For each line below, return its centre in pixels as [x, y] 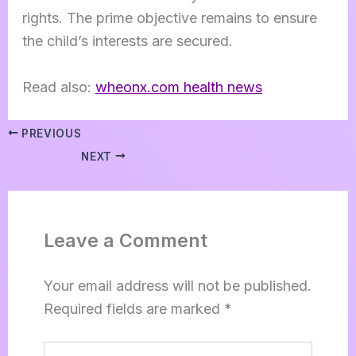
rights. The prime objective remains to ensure [169, 18]
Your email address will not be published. [177, 286]
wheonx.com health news [178, 87]
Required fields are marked [133, 309]
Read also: [58, 87]
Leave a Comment [125, 241]
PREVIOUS [50, 133]
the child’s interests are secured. [129, 41]
